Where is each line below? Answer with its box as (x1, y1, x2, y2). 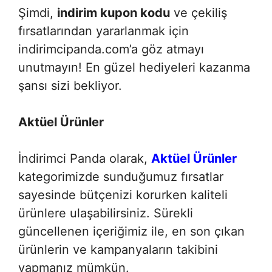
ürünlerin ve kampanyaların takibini (18, 242, 218, 257)
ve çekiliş (170, 5, 227, 20)
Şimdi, (18, 5, 57, 20)
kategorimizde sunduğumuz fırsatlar (18, 169, 223, 184)
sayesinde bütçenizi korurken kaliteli (18, 188, 228, 202)
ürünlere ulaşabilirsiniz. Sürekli (18, 206, 193, 220)
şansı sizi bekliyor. (18, 78, 122, 93)
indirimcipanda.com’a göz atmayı (18, 42, 204, 56)
